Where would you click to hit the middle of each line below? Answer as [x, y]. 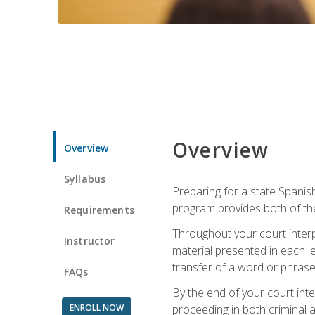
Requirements [99, 210]
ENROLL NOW [96, 307]
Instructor [90, 240]
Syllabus [85, 179]
